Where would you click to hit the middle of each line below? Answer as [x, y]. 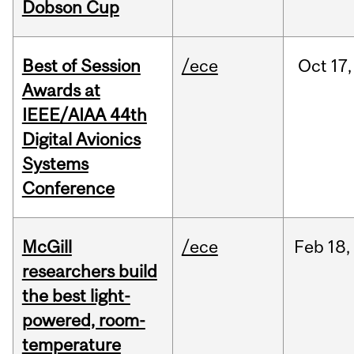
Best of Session [81, 66]
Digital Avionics [81, 139]
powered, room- [83, 320]
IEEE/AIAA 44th [84, 115]
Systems [55, 164]
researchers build [89, 271]
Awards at [61, 90]
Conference [68, 188]
